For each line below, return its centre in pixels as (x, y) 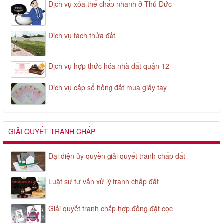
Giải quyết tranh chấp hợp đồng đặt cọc (111, 208)
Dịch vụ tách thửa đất (82, 35)
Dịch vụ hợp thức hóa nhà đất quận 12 (109, 66)
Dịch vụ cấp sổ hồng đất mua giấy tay (108, 87)
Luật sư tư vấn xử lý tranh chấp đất (104, 181)
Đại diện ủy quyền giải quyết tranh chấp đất (117, 156)
